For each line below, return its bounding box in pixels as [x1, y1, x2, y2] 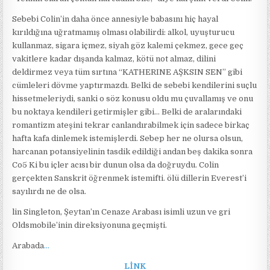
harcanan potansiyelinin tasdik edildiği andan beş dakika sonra [12, 146, 253, 156]
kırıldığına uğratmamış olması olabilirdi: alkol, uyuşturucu [12, 27, 235, 37]
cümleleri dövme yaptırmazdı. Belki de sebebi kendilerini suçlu [12, 80, 257, 90]
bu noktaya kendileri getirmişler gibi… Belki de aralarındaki [12, 107, 242, 116]
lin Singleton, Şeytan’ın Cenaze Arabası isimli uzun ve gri [12, 207, 231, 216]
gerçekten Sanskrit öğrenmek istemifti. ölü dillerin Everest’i [12, 173, 247, 183]
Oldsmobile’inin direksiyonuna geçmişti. [12, 220, 168, 230]
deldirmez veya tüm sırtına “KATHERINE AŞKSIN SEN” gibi [12, 67, 243, 77]
